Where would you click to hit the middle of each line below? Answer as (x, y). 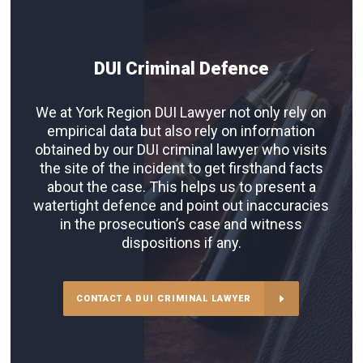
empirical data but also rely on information (181, 131)
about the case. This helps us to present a (181, 187)
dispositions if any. (181, 243)
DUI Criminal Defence (181, 69)
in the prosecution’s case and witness (181, 224)
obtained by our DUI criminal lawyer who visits (181, 150)
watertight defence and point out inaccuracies (181, 206)
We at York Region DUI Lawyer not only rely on (181, 113)
